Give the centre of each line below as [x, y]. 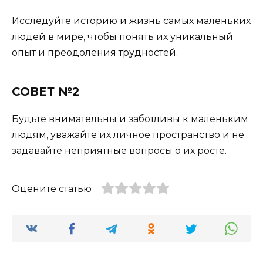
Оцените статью [52, 188]
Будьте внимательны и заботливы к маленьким [130, 119]
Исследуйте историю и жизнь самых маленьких [131, 21]
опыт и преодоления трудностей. [95, 52]
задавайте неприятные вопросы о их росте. [119, 150]
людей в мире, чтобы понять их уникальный [122, 36]
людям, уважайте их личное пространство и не [128, 134]
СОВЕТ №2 [46, 91]
